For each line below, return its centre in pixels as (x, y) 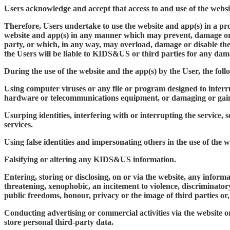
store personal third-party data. (59, 222)
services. (18, 124)
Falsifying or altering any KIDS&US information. (90, 159)
